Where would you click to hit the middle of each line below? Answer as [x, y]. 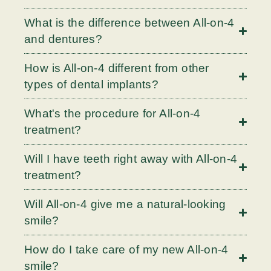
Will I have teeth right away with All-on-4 [131, 159]
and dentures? [63, 39]
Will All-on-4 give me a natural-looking [125, 204]
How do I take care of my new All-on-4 [126, 250]
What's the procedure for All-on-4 [113, 114]
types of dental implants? [91, 85]
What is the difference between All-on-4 [129, 23]
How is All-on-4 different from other [117, 68]
